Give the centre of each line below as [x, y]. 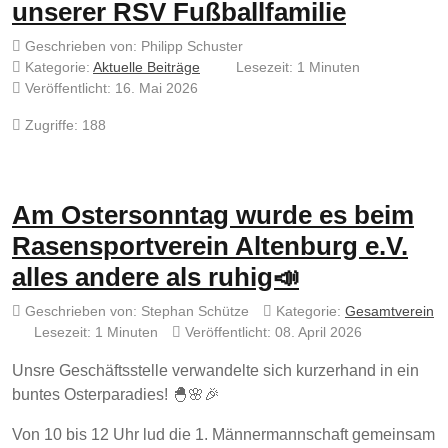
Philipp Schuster [192, 46]
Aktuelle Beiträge [146, 67]
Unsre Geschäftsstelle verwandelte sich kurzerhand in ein [215, 371]
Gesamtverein [389, 311]
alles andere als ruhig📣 [155, 277]
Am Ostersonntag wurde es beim [213, 215]
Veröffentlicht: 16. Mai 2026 [111, 88]
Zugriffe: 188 [65, 125]
